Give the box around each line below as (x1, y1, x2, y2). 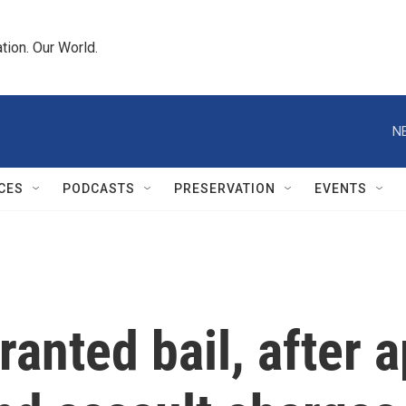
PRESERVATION (174, 181, 275, 196)
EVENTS (314, 181, 367, 196)
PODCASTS (63, 181, 135, 196)
